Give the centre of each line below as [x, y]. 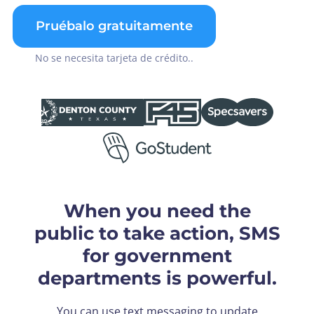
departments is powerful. [157, 278]
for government [157, 255]
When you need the [157, 211]
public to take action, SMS [157, 233]
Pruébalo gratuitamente [114, 26]
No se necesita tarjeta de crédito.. [114, 57]
